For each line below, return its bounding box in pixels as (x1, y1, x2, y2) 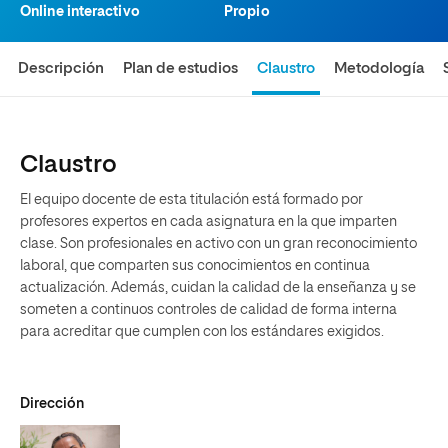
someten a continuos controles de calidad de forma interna (20, 303, 397, 317)
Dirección (20, 397, 84, 411)
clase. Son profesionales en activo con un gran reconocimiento (20, 237, 417, 251)
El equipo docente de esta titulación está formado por (20, 193, 363, 207)
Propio (224, 5, 270, 19)
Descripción (18, 61, 105, 76)
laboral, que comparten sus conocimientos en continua (20, 259, 370, 273)
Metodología (334, 61, 425, 76)
